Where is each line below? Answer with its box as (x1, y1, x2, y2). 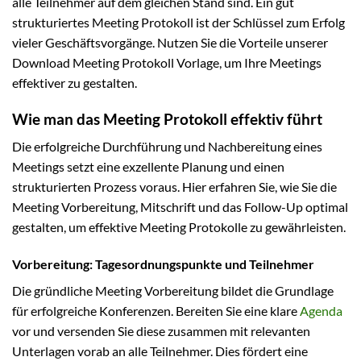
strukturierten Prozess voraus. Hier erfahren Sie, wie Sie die (12, 179, 337, 195)
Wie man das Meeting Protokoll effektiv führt (12, 109, 322, 128)
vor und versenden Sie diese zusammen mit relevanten (12, 323, 310, 339)
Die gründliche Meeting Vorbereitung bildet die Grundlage (12, 283, 334, 299)
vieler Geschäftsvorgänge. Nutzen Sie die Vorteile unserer (12, 34, 328, 50)
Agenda (300, 303, 342, 319)
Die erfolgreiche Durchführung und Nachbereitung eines (12, 139, 322, 155)
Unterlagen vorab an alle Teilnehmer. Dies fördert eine (12, 343, 308, 359)
